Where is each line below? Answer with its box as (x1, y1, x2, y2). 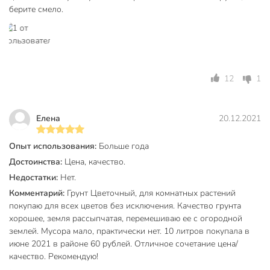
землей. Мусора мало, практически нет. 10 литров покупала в (9, 225, 250, 237)
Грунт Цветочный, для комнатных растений (67, 187, 236, 199)
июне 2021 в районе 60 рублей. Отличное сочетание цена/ (9, 237, 238, 250)
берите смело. (9, 3, 63, 15)
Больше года (99, 140, 149, 152)
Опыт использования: (9, 140, 99, 152)
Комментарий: (9, 187, 67, 199)
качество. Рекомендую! (9, 250, 98, 262)
